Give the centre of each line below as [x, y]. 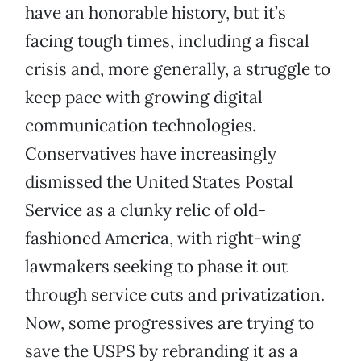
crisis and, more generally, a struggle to [178, 69]
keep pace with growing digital [144, 98]
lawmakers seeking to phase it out [156, 267]
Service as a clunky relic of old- [145, 210]
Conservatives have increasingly [151, 154]
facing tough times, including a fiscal [167, 41]
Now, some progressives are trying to [170, 323]
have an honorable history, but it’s [156, 13]
